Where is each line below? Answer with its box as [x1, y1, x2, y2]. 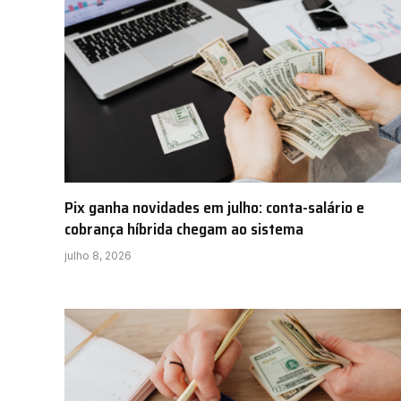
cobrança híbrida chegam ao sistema [64, 216, 303, 242]
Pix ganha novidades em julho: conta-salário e [64, 194, 364, 220]
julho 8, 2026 [64, 248, 132, 262]
